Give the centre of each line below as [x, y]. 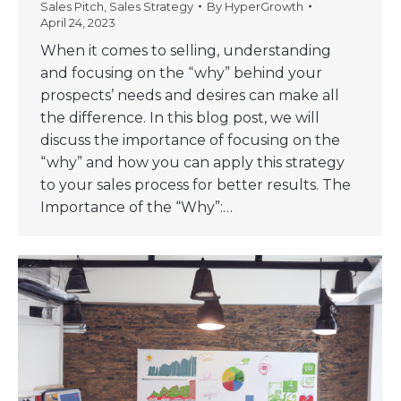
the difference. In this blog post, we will [180, 118]
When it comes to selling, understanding [186, 51]
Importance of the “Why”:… [137, 208]
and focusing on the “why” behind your [181, 73]
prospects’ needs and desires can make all [190, 96]
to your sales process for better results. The [196, 185]
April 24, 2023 [78, 23]
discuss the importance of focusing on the [190, 141]
